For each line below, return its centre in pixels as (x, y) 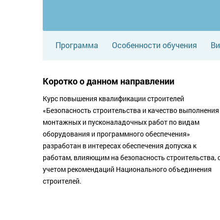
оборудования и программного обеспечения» (116, 134)
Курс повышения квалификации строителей (113, 98)
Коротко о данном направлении (109, 81)
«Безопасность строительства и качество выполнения (131, 110)
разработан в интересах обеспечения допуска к (120, 145)
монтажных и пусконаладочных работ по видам (121, 122)
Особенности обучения (154, 45)
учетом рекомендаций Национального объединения (127, 169)
